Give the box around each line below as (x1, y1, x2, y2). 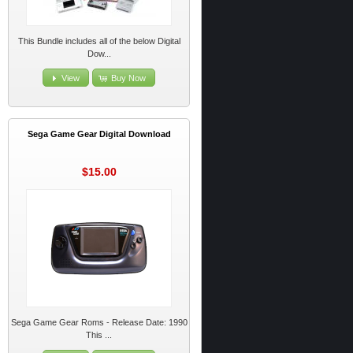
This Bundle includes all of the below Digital (17, 36, 180, 46)
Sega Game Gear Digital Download (27, 129, 171, 139)
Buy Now (110, 72, 146, 83)
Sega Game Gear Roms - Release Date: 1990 (10, 318, 188, 328)
